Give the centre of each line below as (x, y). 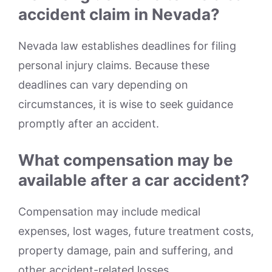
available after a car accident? (134, 180)
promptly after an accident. (89, 123)
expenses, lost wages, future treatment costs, (136, 231)
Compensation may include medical (109, 211)
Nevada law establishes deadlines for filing (127, 46)
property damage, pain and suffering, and (126, 250)
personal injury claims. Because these (114, 65)
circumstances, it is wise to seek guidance (126, 104)
